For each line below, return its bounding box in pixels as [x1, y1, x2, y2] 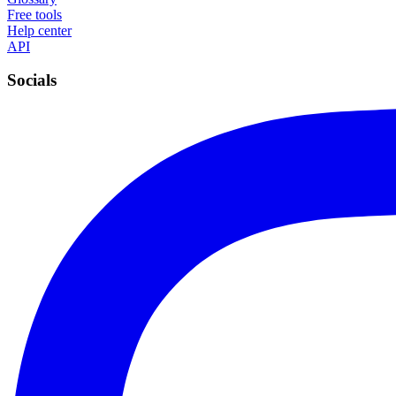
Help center [7, 22, 72, 38]
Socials [7, 71, 57, 90]
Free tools [7, 6, 62, 22]
